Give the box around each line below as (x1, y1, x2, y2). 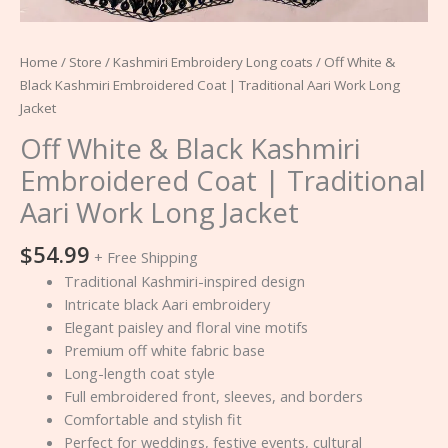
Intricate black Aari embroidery (63, 294, 270, 315)
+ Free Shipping (94, 247, 198, 267)
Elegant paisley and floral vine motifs (63, 317, 308, 338)
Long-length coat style (63, 363, 215, 384)
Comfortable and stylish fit (63, 409, 242, 430)
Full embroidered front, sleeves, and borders (63, 386, 363, 407)
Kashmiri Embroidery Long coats (113, 52, 313, 71)
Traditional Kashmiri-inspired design (63, 271, 305, 292)
